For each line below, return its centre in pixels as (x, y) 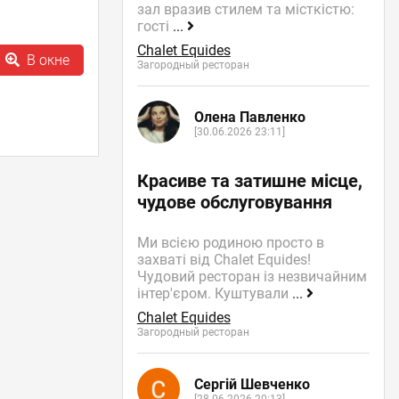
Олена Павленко (249, 118)
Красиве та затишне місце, (249, 180)
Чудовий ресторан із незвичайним (252, 276)
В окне (48, 61)
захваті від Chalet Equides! (224, 259)
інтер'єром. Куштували (214, 293)
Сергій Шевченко (252, 385)
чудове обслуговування (234, 202)
